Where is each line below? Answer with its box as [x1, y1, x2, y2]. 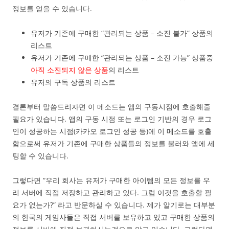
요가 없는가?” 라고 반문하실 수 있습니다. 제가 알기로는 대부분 [12, 200, 215, 210]
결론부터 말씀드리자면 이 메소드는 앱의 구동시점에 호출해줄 [12, 102, 211, 112]
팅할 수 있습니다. [12, 151, 68, 161]
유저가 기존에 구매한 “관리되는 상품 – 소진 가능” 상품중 [31, 53, 213, 63]
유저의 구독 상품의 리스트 [31, 77, 116, 87]
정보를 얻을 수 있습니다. [12, 4, 92, 14]
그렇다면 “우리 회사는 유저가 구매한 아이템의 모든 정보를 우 [12, 175, 210, 186]
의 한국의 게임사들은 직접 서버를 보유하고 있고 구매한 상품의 [12, 212, 215, 222]
